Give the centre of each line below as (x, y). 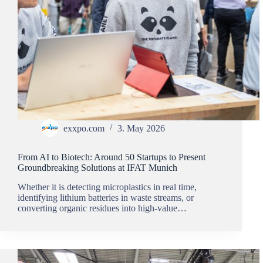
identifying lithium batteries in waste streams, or (106, 197)
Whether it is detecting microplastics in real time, (107, 187)
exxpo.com (84, 128)
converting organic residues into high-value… (102, 208)
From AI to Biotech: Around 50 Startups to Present (112, 157)
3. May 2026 (141, 128)
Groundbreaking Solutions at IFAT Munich (97, 168)
